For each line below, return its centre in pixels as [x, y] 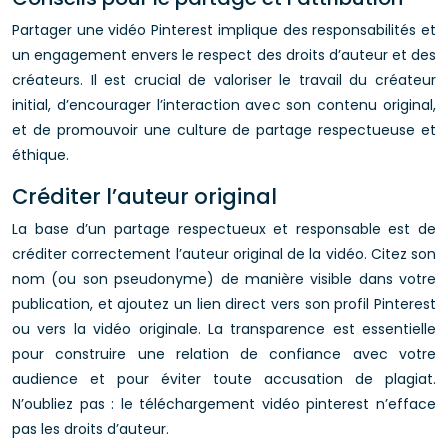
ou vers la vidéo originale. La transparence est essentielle [224, 329]
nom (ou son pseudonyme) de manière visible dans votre [224, 279]
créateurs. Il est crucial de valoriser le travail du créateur [224, 80]
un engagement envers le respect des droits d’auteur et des [224, 55]
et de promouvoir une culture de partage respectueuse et [224, 130]
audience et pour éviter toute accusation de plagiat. [224, 379]
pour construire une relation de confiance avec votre [224, 354]
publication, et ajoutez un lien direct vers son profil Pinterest [224, 304]
